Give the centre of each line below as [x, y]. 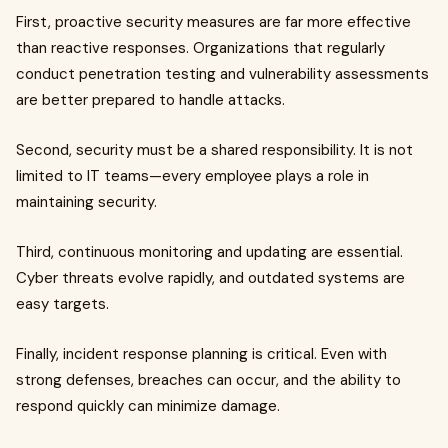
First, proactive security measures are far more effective [213, 22]
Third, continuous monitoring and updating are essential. [209, 252]
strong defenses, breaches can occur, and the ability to [208, 380]
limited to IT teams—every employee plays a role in [192, 176]
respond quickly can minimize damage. [148, 406]
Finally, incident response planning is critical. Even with [201, 354]
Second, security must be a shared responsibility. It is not [214, 150]
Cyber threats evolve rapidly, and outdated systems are [210, 278]
